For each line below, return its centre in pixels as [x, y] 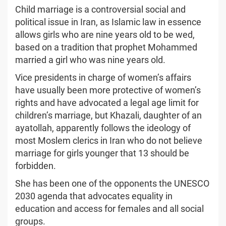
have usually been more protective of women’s [108, 90]
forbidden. [36, 165]
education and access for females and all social [109, 208]
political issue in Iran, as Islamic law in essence [108, 22]
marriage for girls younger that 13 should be [102, 153]
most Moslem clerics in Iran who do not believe [109, 140]
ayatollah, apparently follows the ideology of [103, 128]
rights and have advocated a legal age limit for [107, 102]
